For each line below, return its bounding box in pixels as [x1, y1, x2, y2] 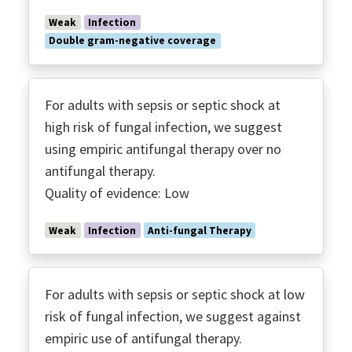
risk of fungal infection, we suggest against [45, 307, 301, 325]
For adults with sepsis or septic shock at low [45, 285, 305, 303]
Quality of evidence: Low [45, 183, 189, 202]
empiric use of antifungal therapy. [45, 329, 242, 347]
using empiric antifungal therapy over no [45, 139, 281, 158]
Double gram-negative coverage [49, 34, 217, 48]
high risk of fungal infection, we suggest [45, 117, 282, 136]
